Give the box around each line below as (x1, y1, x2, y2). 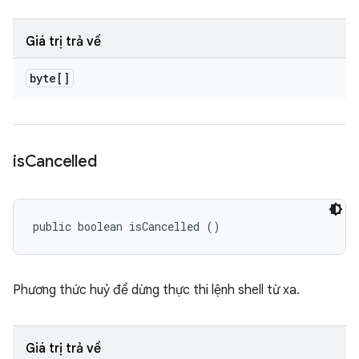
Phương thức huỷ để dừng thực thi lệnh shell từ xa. (13, 282, 300, 298)
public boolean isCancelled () (33, 219, 220, 234)
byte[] (30, 71, 70, 86)
